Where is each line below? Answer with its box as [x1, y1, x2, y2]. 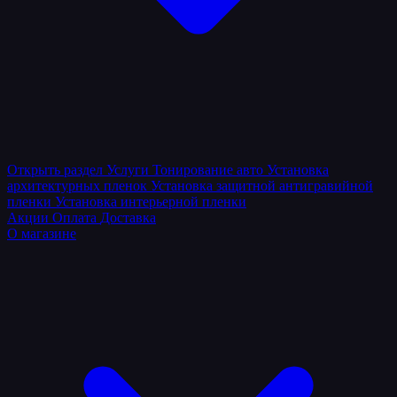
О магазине [7, 226, 76, 241]
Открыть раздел [7, 162, 103, 177]
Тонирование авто [152, 162, 267, 177]
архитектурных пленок [7, 178, 151, 193]
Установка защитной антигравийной [151, 178, 373, 193]
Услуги [106, 162, 149, 177]
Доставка [100, 210, 156, 225]
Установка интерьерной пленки [55, 194, 246, 209]
